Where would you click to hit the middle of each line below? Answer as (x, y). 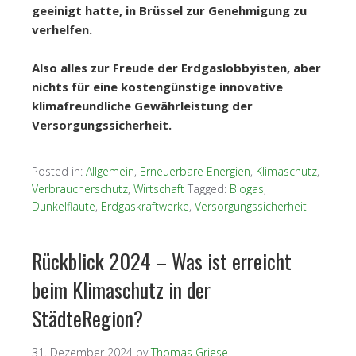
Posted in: (59, 172)
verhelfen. (62, 30)
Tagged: (209, 189)
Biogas (247, 189)
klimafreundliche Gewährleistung (130, 106)
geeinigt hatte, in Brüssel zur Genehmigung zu (169, 11)
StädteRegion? (87, 319)
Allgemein (110, 172)
